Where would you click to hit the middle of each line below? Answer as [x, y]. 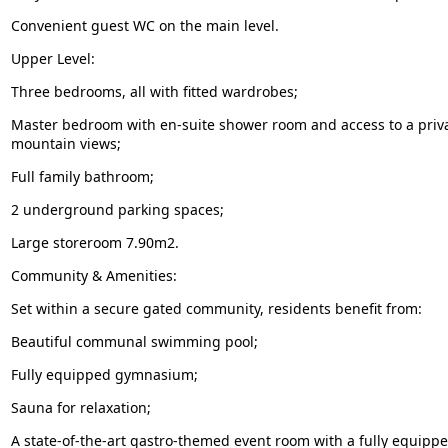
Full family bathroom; [82, 176]
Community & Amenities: [93, 275]
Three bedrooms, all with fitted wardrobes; [154, 91]
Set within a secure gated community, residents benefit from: [216, 308]
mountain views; [65, 143]
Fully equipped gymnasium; [104, 374]
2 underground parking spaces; [117, 209]
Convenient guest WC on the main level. [144, 25]
